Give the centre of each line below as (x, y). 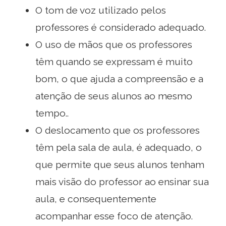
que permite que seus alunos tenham (120, 164)
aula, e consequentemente (96, 199)
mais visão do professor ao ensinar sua (122, 181)
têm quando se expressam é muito (114, 61)
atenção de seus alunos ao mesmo (114, 96)
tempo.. (52, 113)
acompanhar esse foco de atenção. (114, 216)
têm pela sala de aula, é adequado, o (119, 147)
